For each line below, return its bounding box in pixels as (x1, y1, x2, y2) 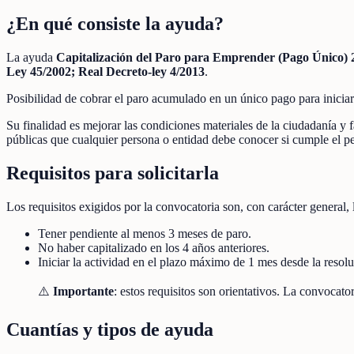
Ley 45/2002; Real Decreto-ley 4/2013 (6, 65, 205, 79)
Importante (53, 284, 114, 299)
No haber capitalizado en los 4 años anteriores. (38, 241, 269, 255)
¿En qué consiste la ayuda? (6, 13, 224, 35)
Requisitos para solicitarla (6, 163, 219, 184)
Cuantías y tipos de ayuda (6, 318, 213, 340)
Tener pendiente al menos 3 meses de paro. (38, 227, 251, 241)
